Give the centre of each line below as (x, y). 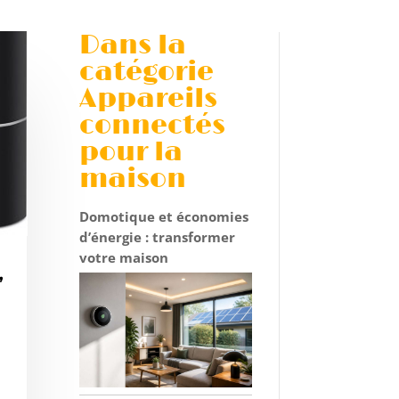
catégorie (147, 72)
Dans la (133, 45)
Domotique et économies (164, 216)
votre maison (124, 257)
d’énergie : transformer (158, 236)
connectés (153, 125)
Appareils (149, 98)
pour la (131, 152)
